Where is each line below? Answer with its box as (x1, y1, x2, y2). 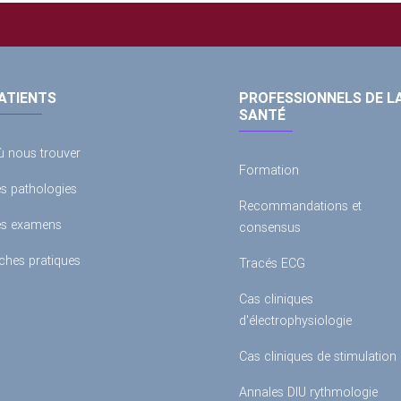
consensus (239, 219, 301, 236)
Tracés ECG (239, 255, 305, 272)
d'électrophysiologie (239, 312, 352, 329)
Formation (239, 162, 299, 179)
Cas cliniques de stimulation (239, 348, 397, 365)
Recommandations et (239, 198, 362, 215)
